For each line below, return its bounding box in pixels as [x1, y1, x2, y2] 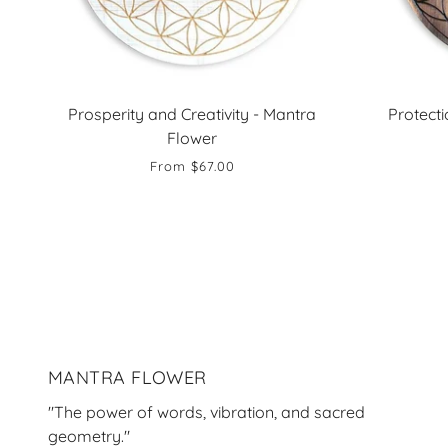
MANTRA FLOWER [48, 365, 207, 389]
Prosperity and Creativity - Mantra [68, 104, 316, 124]
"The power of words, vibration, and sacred [48, 402, 365, 422]
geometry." [48, 426, 130, 446]
